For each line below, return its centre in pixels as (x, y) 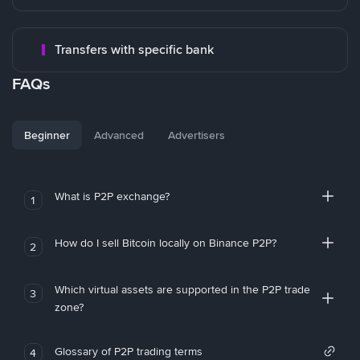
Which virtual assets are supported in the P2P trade (182, 289)
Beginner (47, 135)
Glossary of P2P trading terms (128, 351)
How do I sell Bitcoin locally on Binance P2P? (165, 243)
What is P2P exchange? (112, 196)
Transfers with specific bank (134, 49)
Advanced (119, 135)
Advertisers (196, 135)
